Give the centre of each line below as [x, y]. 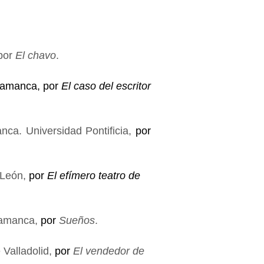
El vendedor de [109, 251]
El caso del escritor [106, 86]
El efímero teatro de [94, 176]
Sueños [77, 220]
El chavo [36, 55]
